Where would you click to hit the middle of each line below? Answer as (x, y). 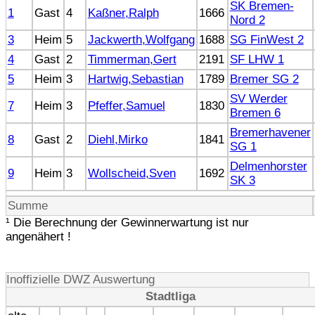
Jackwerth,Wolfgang (141, 39)
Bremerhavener (270, 132)
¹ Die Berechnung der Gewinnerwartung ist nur (127, 222)
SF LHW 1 (257, 59)
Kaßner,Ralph (123, 13)
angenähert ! (38, 236)
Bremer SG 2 (264, 79)
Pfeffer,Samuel (126, 105)
